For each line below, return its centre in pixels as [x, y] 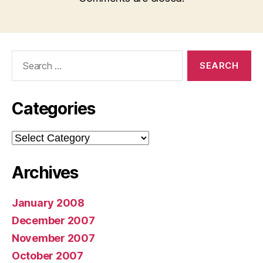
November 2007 [53, 238]
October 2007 [48, 256]
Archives [45, 173]
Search [23, 56]
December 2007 [53, 220]
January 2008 [48, 203]
